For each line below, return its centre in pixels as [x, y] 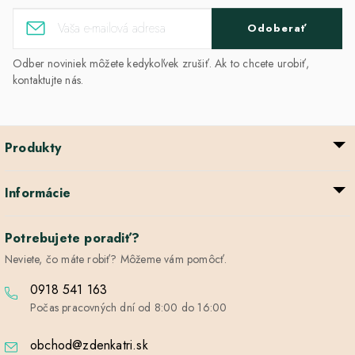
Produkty [33, 147]
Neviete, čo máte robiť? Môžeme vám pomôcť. [116, 259]
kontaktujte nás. [48, 80]
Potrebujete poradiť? [72, 238]
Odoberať [277, 29]
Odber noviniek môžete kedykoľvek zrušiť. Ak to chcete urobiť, [161, 63]
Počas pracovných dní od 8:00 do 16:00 [129, 307]
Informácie [38, 193]
